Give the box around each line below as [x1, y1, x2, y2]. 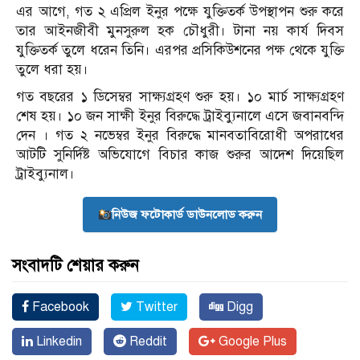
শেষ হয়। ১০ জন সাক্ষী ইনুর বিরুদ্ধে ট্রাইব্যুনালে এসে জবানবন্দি [16, 108, 344, 125]
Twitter [133, 299, 178, 316]
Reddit [126, 333, 167, 350]
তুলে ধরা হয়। [16, 61, 88, 79]
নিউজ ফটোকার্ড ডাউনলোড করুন [112, 207, 263, 223]
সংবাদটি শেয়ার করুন [12, 256, 139, 276]
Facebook [29, 299, 89, 316]
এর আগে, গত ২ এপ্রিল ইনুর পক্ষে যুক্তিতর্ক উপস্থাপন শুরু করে [16, 3, 344, 21]
